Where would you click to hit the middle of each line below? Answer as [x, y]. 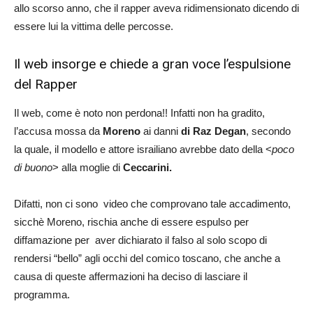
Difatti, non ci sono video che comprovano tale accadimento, [152, 203]
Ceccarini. [147, 167]
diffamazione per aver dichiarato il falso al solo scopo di [140, 240]
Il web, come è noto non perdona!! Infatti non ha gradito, [139, 112]
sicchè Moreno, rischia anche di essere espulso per [131, 221]
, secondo [268, 131]
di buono [33, 167]
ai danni [161, 131]
